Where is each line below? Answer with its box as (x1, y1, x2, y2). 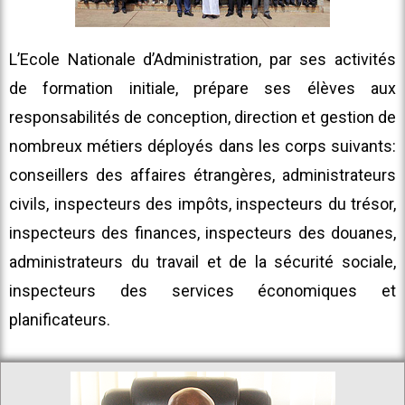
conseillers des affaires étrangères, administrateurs (9, 165, 396, 185)
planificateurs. (9, 310, 110, 330)
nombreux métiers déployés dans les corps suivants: (9, 137, 396, 156)
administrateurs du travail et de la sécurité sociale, (9, 252, 396, 272)
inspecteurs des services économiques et (9, 281, 396, 301)
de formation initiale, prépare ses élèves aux (9, 79, 396, 99)
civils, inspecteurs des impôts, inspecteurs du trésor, (9, 194, 396, 214)
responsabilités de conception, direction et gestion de (9, 108, 396, 127)
